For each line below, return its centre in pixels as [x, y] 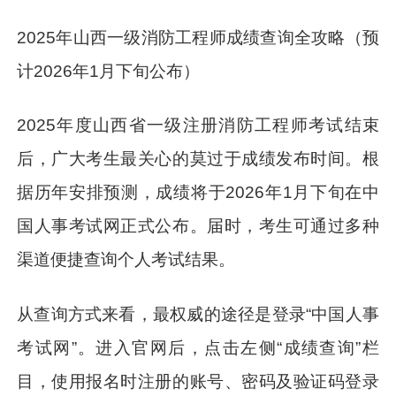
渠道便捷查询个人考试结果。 [126, 260]
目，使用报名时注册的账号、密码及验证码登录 [198, 382]
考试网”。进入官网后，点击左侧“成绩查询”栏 [198, 348]
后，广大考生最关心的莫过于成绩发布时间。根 [198, 159]
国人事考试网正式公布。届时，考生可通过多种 [198, 226]
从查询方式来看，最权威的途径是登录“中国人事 [198, 315]
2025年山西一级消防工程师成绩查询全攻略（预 [198, 37]
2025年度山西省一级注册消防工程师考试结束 [198, 126]
